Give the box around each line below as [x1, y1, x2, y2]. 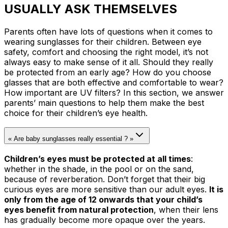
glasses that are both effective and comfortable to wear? [4, 77, 223, 88]
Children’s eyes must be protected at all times [4, 154, 191, 164]
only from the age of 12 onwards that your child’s [4, 194, 203, 205]
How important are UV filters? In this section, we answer [4, 87, 224, 98]
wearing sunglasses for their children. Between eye [4, 36, 202, 47]
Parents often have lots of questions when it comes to [4, 26, 213, 37]
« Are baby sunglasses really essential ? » [8, 135, 133, 143]
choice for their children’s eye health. [4, 107, 148, 118]
